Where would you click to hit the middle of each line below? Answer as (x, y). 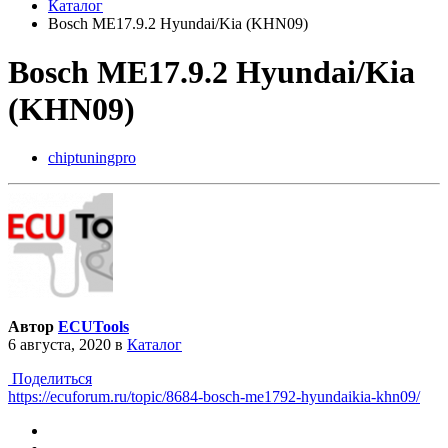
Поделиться (50, 379)
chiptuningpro (92, 158)
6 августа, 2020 (59, 345)
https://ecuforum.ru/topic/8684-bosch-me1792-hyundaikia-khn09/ (214, 397)
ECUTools (93, 327)
